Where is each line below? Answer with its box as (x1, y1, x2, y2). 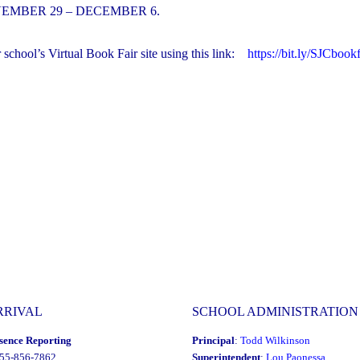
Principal (192, 334, 235, 347)
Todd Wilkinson (240, 334, 310, 347)
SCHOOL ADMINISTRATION (192, 304, 358, 318)
